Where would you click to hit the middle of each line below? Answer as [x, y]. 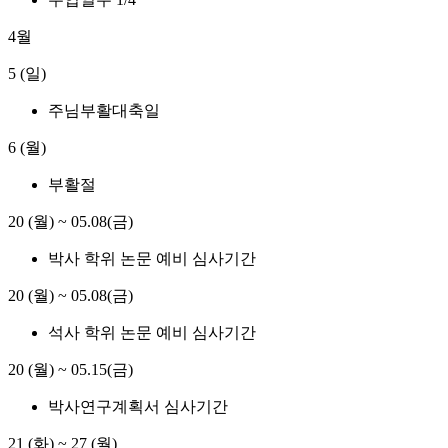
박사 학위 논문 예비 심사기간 [152, 259]
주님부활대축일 [104, 111]
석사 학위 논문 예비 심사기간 [152, 333]
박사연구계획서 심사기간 [138, 407]
